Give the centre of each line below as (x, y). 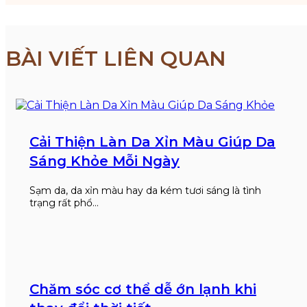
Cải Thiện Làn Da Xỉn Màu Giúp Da (152, 142)
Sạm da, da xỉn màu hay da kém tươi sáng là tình (145, 191)
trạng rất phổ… (64, 203)
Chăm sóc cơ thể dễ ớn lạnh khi (143, 290)
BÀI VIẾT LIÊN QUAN (116, 59)
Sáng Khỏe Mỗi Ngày (105, 161)
